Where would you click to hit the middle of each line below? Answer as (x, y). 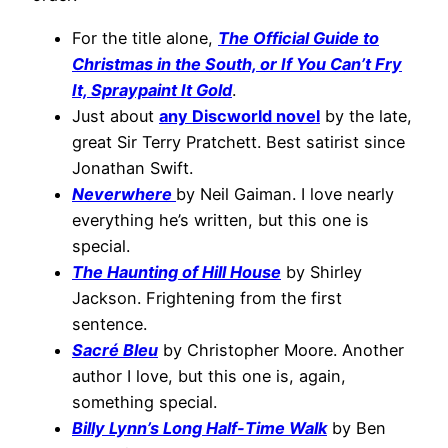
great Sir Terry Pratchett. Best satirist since (238, 141)
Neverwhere (122, 193)
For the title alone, (145, 37)
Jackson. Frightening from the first (207, 297)
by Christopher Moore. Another (281, 349)
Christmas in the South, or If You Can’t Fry (237, 63)
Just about (115, 115)
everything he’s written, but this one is (220, 219)
